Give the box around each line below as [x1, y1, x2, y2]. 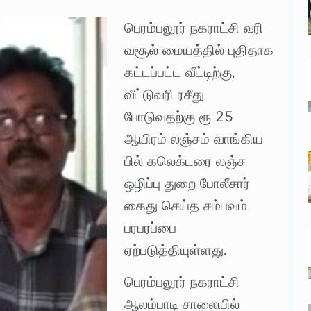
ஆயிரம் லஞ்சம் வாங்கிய [124, 130, 263, 148]
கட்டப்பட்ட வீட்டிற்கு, [124, 63, 235, 81]
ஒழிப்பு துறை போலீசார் [124, 174, 250, 192]
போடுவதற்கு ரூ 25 [124, 108, 233, 126]
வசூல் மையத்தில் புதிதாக [124, 41, 274, 59]
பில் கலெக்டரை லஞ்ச [124, 152, 246, 170]
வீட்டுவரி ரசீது [124, 85, 204, 103]
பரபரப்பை [124, 219, 176, 237]
